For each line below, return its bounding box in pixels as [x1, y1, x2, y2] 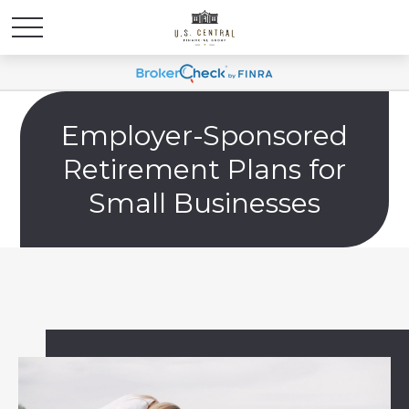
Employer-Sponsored [61, 119, 348, 152]
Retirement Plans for [63, 152, 346, 186]
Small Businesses [89, 186, 320, 220]
